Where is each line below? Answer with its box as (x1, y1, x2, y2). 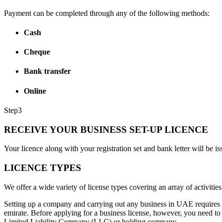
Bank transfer (24, 67, 71, 76)
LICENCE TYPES (4, 163, 81, 173)
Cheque (24, 48, 50, 56)
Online (24, 86, 46, 95)
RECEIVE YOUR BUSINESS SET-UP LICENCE (4, 124, 208, 135)
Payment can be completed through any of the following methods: (4, 8, 210, 17)
